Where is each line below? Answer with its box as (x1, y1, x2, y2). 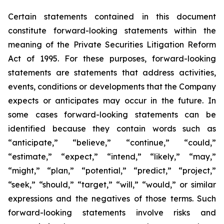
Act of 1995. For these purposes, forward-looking (8, 53, 216, 63)
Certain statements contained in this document (8, 11, 216, 21)
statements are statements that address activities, (8, 67, 216, 77)
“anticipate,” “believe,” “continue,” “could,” (8, 137, 216, 147)
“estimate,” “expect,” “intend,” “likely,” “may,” (8, 151, 216, 161)
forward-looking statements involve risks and (8, 207, 216, 217)
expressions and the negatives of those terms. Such (8, 193, 216, 203)
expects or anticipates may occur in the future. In (8, 95, 216, 105)
